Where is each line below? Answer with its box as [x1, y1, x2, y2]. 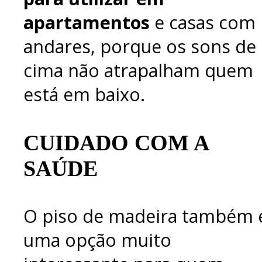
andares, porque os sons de [23, 35, 256, 59]
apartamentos [23, 11, 150, 35]
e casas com [150, 11, 256, 35]
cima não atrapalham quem [23, 58, 253, 83]
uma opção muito [23, 227, 171, 252]
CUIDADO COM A [23, 130, 208, 156]
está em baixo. [23, 82, 145, 107]
